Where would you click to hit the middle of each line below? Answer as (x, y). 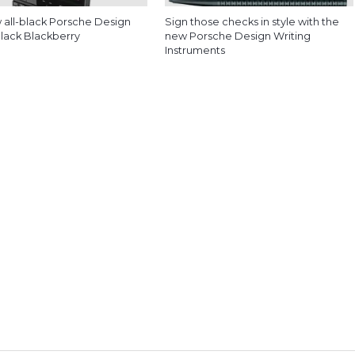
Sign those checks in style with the (252, 22)
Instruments (195, 50)
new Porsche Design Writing (238, 36)
